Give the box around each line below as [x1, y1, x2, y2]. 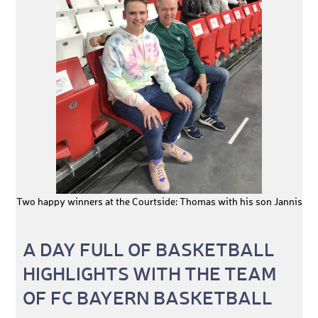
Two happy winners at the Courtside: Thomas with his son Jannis [16, 197, 302, 208]
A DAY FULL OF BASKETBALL [23, 237, 275, 262]
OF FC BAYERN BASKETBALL [23, 285, 273, 310]
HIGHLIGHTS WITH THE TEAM [23, 261, 277, 286]
